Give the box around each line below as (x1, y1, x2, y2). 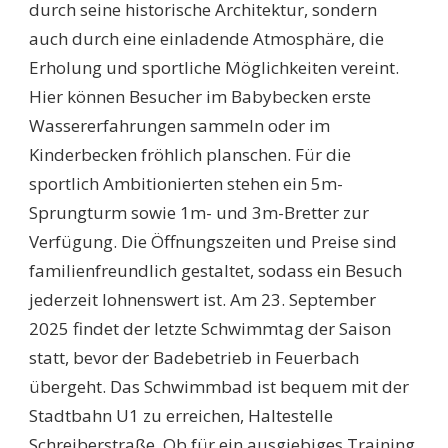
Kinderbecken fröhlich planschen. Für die (29, 142, 351, 166)
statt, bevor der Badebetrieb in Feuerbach (29, 345, 359, 369)
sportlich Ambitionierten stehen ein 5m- (29, 171, 343, 195)
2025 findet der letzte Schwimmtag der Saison (29, 316, 391, 340)
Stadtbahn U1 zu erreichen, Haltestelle (29, 403, 333, 427)
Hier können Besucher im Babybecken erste (29, 84, 371, 108)
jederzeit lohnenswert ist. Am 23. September (29, 287, 376, 311)
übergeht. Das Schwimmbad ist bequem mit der (29, 374, 409, 398)
